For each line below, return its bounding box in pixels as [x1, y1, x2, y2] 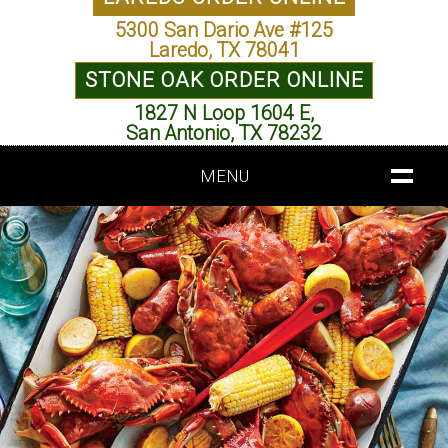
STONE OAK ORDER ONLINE [84, 68, 364, 93]
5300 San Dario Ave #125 [115, 18, 333, 42]
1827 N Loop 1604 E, [134, 101, 314, 125]
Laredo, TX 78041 [148, 38, 300, 62]
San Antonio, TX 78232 [126, 121, 322, 145]
